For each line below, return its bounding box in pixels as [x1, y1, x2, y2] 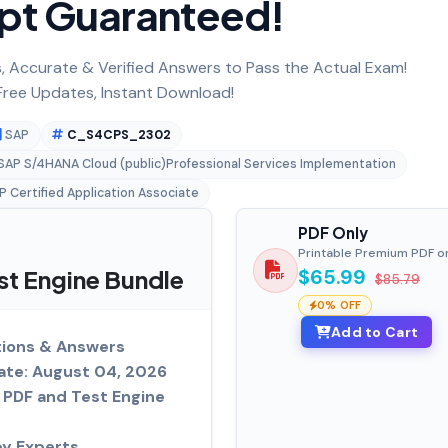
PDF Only [297, 222, 368, 242]
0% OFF [316, 297, 362, 312]
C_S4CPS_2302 [66, 126, 171, 143]
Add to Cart [331, 322, 419, 341]
